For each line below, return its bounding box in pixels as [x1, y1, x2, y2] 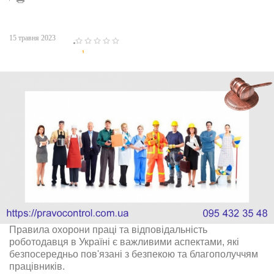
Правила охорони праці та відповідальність [9, 224, 207, 235]
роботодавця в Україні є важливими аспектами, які [9, 236, 239, 247]
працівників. [9, 261, 65, 272]
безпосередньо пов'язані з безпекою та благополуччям [9, 248, 258, 259]
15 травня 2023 [9, 34, 56, 42]
